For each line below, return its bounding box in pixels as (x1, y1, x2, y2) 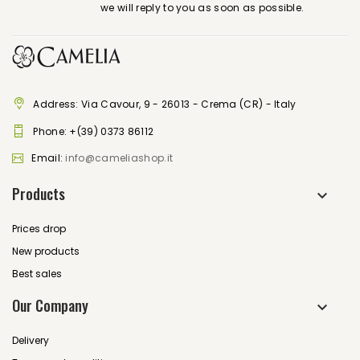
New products (12, 244, 80, 258)
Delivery (12, 333, 49, 347)
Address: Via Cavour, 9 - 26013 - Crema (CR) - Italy (33, 97, 297, 111)
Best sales (12, 267, 62, 280)
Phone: (33, 125, 70, 138)
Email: (31, 151, 66, 165)
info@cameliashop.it (65, 151, 174, 165)
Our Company (12, 295, 88, 316)
